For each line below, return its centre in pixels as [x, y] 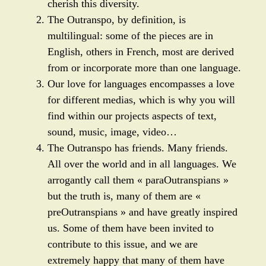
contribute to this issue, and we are [123, 244]
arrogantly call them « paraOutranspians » [138, 180]
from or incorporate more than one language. [144, 68]
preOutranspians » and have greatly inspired [142, 212]
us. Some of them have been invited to [131, 228]
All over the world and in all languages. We [142, 164]
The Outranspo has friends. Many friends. [138, 148]
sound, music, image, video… [112, 132]
